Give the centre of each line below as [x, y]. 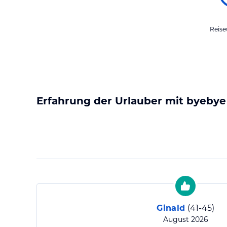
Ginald [171, 208]
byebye [206, 101]
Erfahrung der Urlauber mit [111, 101]
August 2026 [185, 219]
